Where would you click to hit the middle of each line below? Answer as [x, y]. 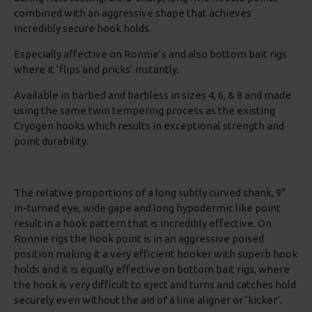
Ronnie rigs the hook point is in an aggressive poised [139, 239]
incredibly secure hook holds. [83, 28]
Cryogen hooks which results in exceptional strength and [149, 126]
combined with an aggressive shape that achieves [133, 13]
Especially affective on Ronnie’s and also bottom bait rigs [150, 54]
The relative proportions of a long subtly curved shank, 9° [150, 193]
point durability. [51, 141]
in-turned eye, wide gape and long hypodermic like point [147, 208]
